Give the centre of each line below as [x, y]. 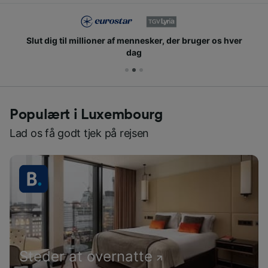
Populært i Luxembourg [86, 115]
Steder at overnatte [86, 257]
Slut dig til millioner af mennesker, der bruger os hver [134, 41]
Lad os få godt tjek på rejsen [80, 133]
